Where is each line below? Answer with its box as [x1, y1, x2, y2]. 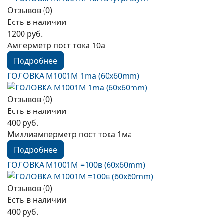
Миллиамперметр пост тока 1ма [7, 129, 132, 140]
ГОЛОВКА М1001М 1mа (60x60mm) [7, 70, 139, 81]
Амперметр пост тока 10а [7, 40, 105, 51]
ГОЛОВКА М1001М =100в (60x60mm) [7, 159, 145, 170]
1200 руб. [7, 28, 43, 39]
